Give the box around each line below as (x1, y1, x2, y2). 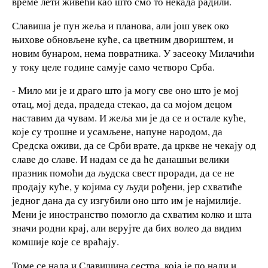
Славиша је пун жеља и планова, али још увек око (12, 18, 229, 32)
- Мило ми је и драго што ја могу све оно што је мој (12, 83, 239, 98)
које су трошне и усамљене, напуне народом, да (12, 124, 223, 139)
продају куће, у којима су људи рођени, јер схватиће (12, 179, 242, 194)
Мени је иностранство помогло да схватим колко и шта (12, 207, 252, 221)
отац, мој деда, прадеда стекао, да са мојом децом (12, 97, 232, 111)
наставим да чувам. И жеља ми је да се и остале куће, (12, 111, 246, 125)
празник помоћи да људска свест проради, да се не (12, 166, 234, 180)
